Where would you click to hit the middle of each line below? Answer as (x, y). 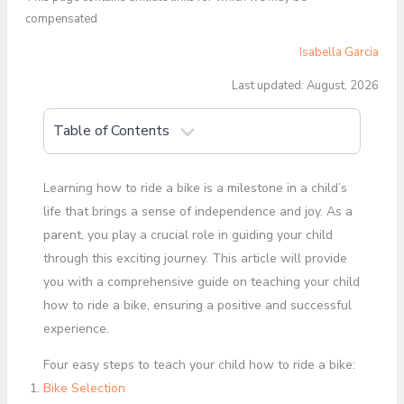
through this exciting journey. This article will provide (195, 258)
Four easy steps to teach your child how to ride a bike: (199, 365)
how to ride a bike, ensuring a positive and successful (197, 305)
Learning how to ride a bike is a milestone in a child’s (195, 188)
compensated (61, 19)
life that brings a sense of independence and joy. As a (197, 211)
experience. (76, 329)
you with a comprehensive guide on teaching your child (201, 282)
